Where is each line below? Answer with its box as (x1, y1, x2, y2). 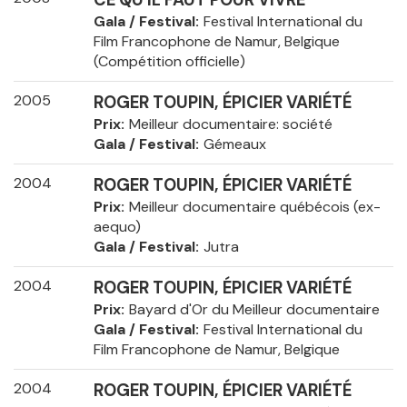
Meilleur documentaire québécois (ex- (128, 197, 381, 217)
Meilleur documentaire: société (128, 114, 333, 134)
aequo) (93, 217, 141, 237)
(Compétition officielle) (93, 52, 245, 72)
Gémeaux (203, 134, 266, 154)
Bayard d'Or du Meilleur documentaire (128, 300, 380, 320)
